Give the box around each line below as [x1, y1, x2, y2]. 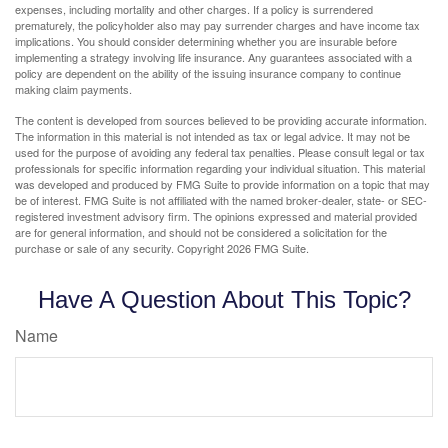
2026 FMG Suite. [227, 240, 309, 257]
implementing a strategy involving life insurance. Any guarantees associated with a [15, 49, 412, 66]
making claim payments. [15, 81, 132, 98]
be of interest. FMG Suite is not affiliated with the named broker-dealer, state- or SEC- [15, 192, 427, 209]
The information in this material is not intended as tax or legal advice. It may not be [15, 128, 410, 145]
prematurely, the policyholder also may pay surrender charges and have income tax [15, 17, 420, 34]
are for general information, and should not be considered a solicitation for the [15, 224, 387, 241]
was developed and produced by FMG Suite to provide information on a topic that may [15, 176, 430, 193]
